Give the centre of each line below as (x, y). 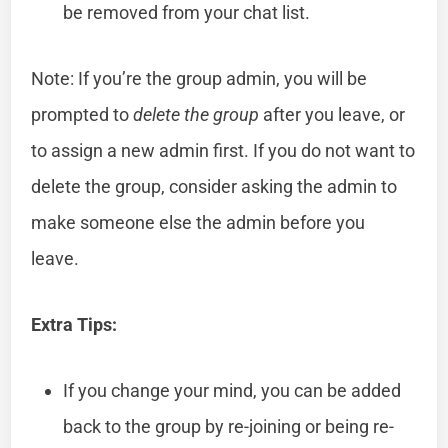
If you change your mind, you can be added (232, 390)
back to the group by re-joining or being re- (229, 426)
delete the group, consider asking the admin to (214, 186)
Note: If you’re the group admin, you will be (199, 78)
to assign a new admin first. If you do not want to (223, 150)
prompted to (82, 114)
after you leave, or (332, 114)
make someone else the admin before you (198, 222)
